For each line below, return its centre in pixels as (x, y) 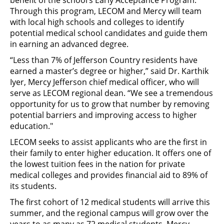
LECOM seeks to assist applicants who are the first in (108, 142)
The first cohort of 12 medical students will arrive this (110, 202)
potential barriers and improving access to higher (103, 115)
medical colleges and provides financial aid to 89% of (109, 175)
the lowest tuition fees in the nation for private (97, 164)
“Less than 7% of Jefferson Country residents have (104, 60)
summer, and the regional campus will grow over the (109, 213)
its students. (33, 186)
